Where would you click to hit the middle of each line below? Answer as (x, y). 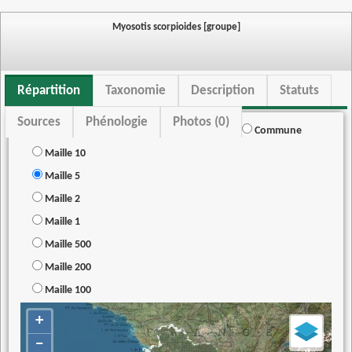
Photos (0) (201, 122)
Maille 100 (67, 290)
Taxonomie (136, 91)
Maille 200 (67, 268)
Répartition (49, 91)
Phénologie (117, 122)
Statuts (299, 91)
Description (223, 91)
